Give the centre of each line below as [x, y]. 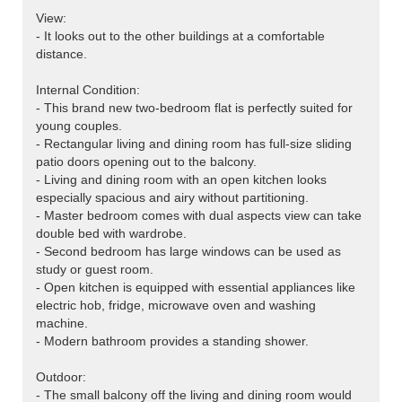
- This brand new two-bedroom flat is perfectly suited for [194, 108]
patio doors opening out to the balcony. [146, 162]
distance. [61, 54]
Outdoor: [61, 377]
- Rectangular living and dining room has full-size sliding [194, 144]
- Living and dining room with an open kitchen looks [181, 180]
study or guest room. [95, 270]
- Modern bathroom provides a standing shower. [172, 341]
